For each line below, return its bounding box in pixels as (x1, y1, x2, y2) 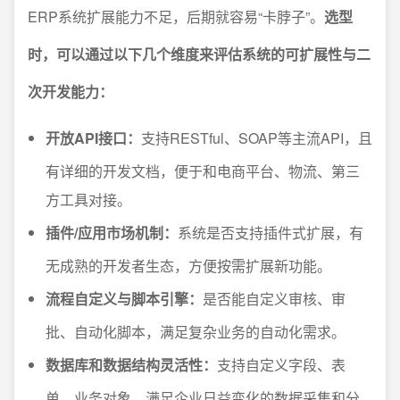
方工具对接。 (46, 189, 131, 210)
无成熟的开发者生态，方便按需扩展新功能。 (46, 255, 331, 276)
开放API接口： (46, 128, 141, 148)
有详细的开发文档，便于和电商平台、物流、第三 (46, 161, 360, 181)
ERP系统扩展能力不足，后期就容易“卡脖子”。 (28, 6, 324, 27)
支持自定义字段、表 (217, 354, 346, 375)
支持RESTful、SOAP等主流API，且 (141, 128, 372, 148)
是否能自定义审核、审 (203, 288, 346, 309)
